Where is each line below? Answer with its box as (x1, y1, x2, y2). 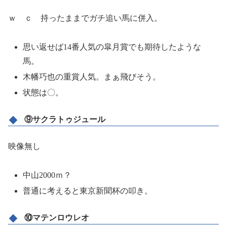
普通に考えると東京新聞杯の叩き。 (23, 186, 153, 195)
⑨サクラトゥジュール (24, 115, 105, 124)
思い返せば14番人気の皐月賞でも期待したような (23, 42, 202, 51)
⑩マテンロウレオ (24, 213, 89, 222)
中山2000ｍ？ (23, 170, 72, 179)
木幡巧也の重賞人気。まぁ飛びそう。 (23, 72, 161, 82)
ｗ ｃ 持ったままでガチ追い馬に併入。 (8, 14, 162, 23)
